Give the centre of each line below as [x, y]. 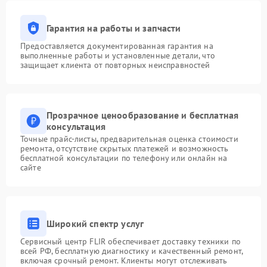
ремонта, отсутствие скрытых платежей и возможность [125, 148]
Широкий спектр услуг [95, 223]
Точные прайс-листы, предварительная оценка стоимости [129, 139]
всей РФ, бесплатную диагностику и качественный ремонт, [132, 251]
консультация [76, 126]
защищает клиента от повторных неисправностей [115, 65]
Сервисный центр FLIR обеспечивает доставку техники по [131, 241]
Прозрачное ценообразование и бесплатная [143, 115]
